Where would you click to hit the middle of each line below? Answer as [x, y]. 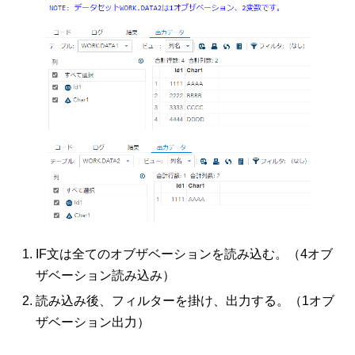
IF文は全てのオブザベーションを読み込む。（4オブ [184, 254]
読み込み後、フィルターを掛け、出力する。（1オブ [185, 300]
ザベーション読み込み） [105, 275]
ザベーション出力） [93, 322]
